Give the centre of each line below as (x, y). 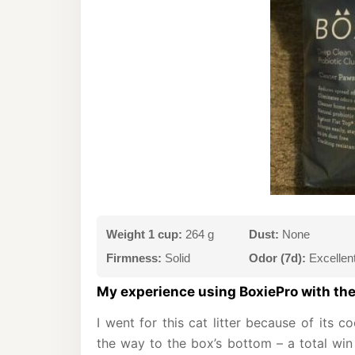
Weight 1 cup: (144, 234)
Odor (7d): (277, 258)
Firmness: (134, 258)
